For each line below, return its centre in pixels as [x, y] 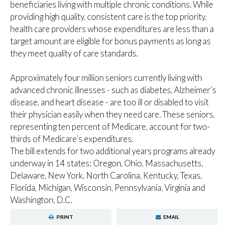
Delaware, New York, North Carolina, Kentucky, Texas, [106, 176]
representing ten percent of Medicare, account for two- [110, 127]
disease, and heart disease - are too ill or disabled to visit [109, 102]
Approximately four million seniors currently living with [106, 78]
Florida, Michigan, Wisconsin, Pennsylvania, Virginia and [108, 188]
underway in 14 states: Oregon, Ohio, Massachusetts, [107, 163]
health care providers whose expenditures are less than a [112, 29]
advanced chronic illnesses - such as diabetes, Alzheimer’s [113, 90]
